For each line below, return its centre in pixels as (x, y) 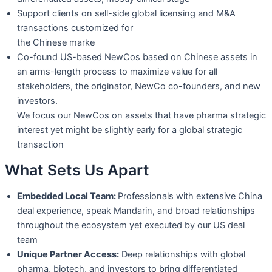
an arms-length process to (73, 71)
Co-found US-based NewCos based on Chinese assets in (137, 57)
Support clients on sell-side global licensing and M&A (126, 13)
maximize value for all (174, 71)
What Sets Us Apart (77, 170)
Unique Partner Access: (68, 254)
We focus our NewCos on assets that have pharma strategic (141, 115)
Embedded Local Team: (66, 196)
